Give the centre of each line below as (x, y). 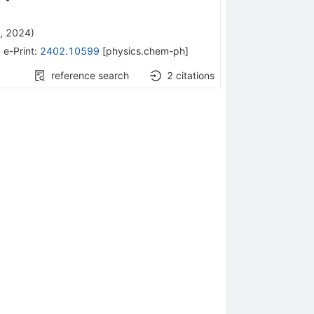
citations (196, 75)
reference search (90, 75)
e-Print (19, 50)
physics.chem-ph (145, 50)
